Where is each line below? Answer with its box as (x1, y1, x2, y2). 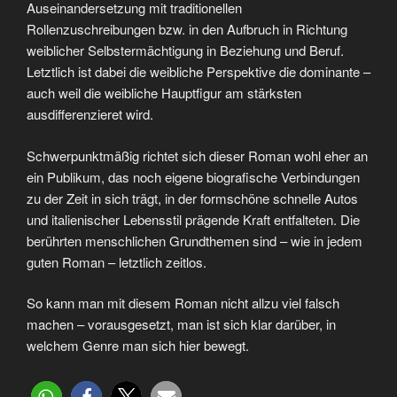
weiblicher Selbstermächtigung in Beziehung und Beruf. (27, 41, 344, 60)
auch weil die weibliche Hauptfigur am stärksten (27, 83, 301, 103)
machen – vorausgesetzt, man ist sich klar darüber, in (27, 315, 336, 334)
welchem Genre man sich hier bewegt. (27, 336, 249, 355)
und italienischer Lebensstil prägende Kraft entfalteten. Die (27, 209, 360, 229)
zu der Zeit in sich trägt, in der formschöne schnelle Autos (27, 188, 358, 207)
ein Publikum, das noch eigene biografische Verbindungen (27, 167, 360, 186)
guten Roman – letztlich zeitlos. (27, 252, 206, 271)
